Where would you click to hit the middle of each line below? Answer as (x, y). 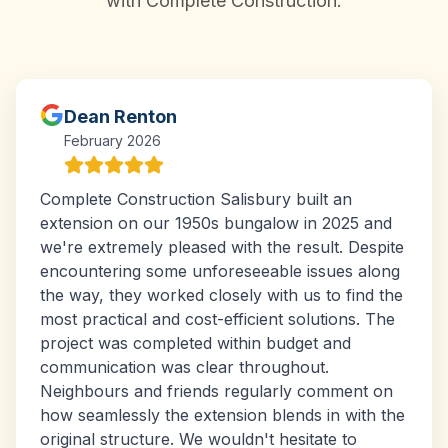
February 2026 (112, 140)
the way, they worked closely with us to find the (221, 295)
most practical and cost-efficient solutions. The (217, 319)
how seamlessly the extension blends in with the (222, 415)
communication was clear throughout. (184, 367)
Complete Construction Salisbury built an (196, 199)
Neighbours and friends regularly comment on (216, 391)
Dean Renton (120, 116)
